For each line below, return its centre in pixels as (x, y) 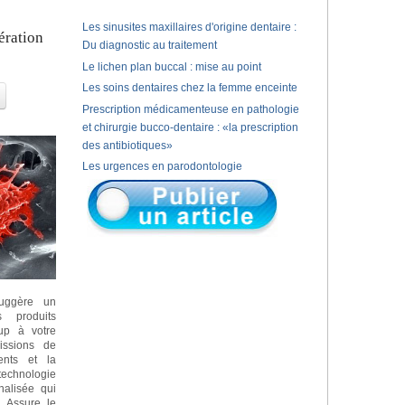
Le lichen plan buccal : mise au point (171, 66)
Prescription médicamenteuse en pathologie (190, 109)
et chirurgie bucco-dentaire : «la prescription (190, 127)
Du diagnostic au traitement (149, 45)
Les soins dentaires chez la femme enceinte (189, 88)
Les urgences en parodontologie (162, 167)
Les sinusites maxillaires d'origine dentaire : (189, 27)
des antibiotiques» (127, 145)
